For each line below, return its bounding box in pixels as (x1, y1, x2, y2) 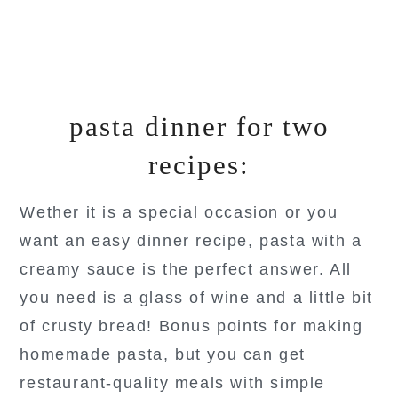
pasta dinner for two (68, 110, 330, 142)
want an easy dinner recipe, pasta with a (20, 231, 362, 250)
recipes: (148, 148, 250, 180)
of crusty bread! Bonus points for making (20, 316, 363, 335)
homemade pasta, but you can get (20, 345, 306, 363)
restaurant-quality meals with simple (20, 373, 325, 392)
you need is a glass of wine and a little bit (20, 288, 373, 306)
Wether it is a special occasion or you (20, 203, 338, 221)
